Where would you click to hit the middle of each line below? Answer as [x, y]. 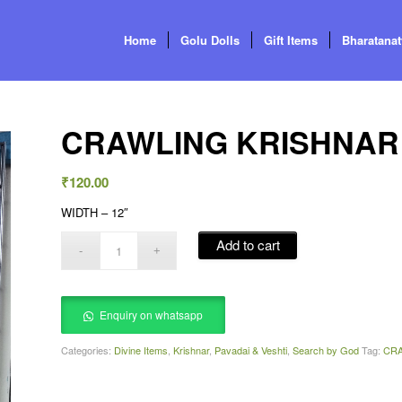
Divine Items [141, 350]
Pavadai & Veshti [251, 350]
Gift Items [291, 40]
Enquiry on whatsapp [151, 315]
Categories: [88, 350]
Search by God [326, 350]
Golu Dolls [210, 40]
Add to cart [248, 245]
